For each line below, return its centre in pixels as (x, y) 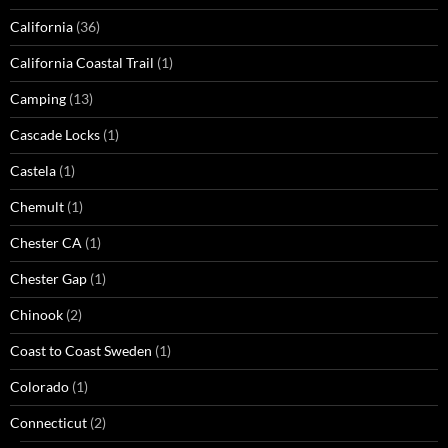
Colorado (39, 387)
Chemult (37, 207)
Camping (38, 99)
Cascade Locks (55, 135)
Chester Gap (48, 279)
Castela (33, 171)
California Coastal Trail (82, 63)
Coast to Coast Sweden (81, 351)
